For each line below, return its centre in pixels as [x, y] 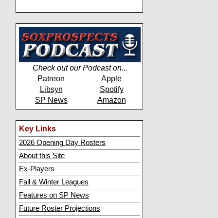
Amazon [111, 100]
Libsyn [51, 89]
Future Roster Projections [60, 208]
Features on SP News [54, 195]
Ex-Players [37, 169]
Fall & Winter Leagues [54, 182]
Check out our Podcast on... [80, 68]
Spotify [111, 89]
